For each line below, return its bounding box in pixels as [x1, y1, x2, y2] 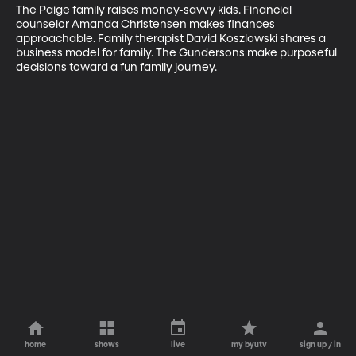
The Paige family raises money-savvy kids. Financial [16, 4, 294, 16]
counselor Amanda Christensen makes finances [16, 18, 277, 30]
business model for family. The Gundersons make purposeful [16, 47, 339, 59]
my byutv [231, 341, 268, 349]
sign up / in [300, 341, 342, 349]
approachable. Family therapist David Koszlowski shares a [16, 33, 328, 44]
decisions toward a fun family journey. [16, 61, 217, 73]
